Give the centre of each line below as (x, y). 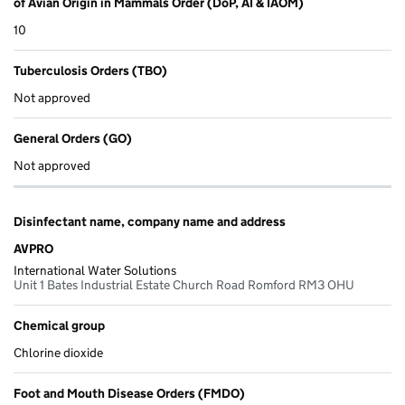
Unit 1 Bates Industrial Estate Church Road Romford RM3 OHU (184, 285)
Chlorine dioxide (58, 353)
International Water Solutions (95, 271)
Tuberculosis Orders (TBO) (90, 71)
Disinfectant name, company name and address (150, 222)
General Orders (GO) (73, 139)
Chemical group (59, 326)
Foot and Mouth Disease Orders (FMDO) (129, 394)
